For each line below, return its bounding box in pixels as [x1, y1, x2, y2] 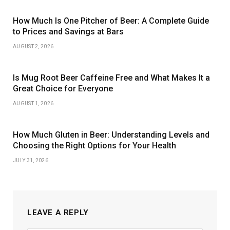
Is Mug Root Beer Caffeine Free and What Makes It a [13, 72, 210, 83]
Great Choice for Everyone [13, 83, 113, 93]
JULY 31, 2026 [13, 157, 48, 163]
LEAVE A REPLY [27, 207, 89, 217]
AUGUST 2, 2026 [13, 43, 54, 49]
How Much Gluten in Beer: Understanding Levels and [13, 129, 209, 140]
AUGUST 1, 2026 [13, 100, 54, 106]
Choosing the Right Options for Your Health [13, 140, 176, 150]
